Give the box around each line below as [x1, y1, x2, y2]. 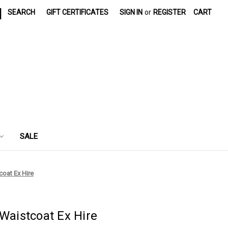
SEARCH [8, 8, 36, 16]
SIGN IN [120, 8, 143, 16]
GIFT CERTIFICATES [46, 8, 109, 16]
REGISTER [153, 8, 186, 16]
